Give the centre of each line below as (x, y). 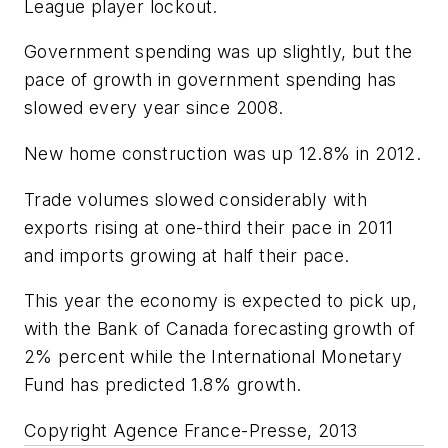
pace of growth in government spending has (210, 80)
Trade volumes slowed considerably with (196, 199)
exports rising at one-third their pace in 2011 (209, 227)
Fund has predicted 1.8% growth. (163, 385)
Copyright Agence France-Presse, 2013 (191, 430)
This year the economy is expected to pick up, (220, 301)
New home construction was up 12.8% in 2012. (223, 153)
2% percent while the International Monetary (213, 357)
